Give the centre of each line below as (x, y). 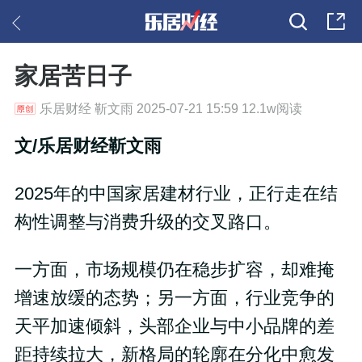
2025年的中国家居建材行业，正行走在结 (176, 194)
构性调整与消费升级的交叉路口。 (147, 223)
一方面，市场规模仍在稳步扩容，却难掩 (174, 269)
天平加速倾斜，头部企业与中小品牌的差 (174, 326)
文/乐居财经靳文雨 (88, 147)
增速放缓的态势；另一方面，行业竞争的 (174, 298)
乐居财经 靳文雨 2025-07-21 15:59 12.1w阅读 (170, 109)
